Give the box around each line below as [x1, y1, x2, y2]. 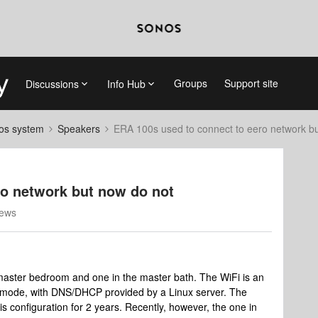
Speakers [57, 121, 100, 136]
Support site [224, 76, 278, 90]
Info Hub [106, 76, 146, 91]
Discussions [25, 76, 79, 91]
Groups [173, 76, 207, 90]
